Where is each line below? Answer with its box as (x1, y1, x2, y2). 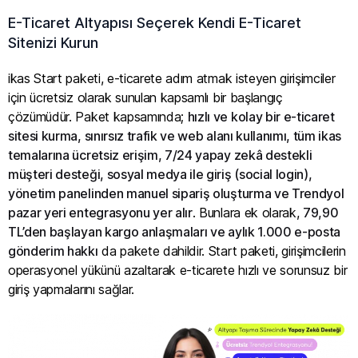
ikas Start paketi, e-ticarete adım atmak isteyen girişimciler (8, 70, 336, 86)
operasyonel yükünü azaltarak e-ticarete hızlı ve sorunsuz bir (8, 261, 348, 278)
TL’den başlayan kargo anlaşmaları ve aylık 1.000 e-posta (8, 223, 341, 240)
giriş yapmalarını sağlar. (8, 280, 134, 297)
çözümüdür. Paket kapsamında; (8, 108, 188, 125)
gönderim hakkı (8, 242, 98, 259)
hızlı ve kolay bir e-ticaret (187, 108, 335, 125)
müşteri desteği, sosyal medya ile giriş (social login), (8, 165, 312, 182)
